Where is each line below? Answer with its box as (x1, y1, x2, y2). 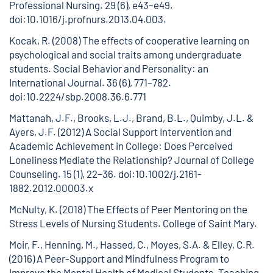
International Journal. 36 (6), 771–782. (9, 76, 171, 88)
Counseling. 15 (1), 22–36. (9, 168, 118, 180)
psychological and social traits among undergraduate (9, 48, 241, 60)
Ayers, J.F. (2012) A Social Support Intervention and (9, 126, 232, 138)
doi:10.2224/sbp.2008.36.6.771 (9, 90, 146, 102)
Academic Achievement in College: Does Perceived (9, 140, 233, 152)
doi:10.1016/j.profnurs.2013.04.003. (9, 13, 166, 25)
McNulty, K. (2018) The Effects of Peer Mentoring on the (9, 203, 247, 215)
